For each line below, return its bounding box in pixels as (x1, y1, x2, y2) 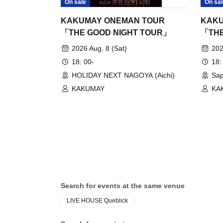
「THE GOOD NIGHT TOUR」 (61, 28, 171, 37)
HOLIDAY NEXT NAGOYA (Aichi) (72, 71, 175, 80)
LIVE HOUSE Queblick (67, 197, 128, 205)
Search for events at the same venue (61, 182, 185, 190)
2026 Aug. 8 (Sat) (72, 44, 127, 53)
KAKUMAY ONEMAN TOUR (61, 16, 165, 25)
